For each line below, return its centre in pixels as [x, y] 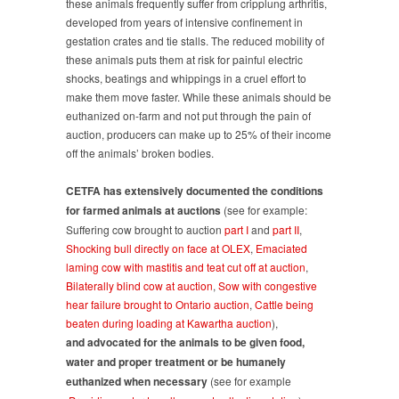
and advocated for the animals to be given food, [185, 342]
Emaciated [281, 248]
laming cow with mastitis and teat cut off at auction [186, 266]
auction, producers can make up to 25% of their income [199, 134]
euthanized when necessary [137, 381]
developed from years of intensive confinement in [184, 21]
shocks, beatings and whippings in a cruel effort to [186, 77]
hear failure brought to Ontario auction [158, 304]
